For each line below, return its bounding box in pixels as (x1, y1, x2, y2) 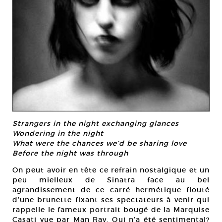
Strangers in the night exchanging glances (12, 119, 179, 128)
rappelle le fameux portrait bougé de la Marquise (12, 205, 210, 214)
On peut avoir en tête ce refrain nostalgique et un (12, 166, 210, 174)
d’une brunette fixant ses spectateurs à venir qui (12, 195, 210, 204)
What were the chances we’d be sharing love (12, 139, 187, 148)
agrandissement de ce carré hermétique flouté (12, 185, 210, 194)
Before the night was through (12, 149, 128, 158)
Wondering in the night (12, 129, 104, 138)
